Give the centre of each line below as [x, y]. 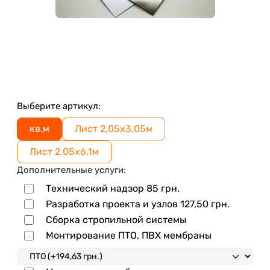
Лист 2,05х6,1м [64, 151]
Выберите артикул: [59, 106]
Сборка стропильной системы [116, 219]
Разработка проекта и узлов [113, 204]
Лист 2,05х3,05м [114, 128]
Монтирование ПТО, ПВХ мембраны [129, 235]
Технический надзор [96, 188]
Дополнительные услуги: [71, 170]
